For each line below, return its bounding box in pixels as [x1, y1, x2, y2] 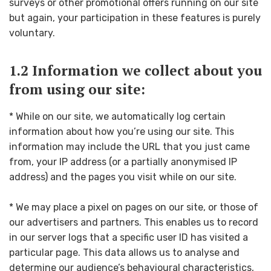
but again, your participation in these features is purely [9, 11, 261, 24]
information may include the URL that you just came [9, 140, 250, 152]
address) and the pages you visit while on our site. [9, 171, 237, 183]
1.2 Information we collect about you [9, 60, 262, 80]
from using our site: [9, 79, 145, 99]
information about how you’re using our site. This [9, 125, 234, 137]
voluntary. [9, 27, 55, 39]
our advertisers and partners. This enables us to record [9, 217, 258, 229]
